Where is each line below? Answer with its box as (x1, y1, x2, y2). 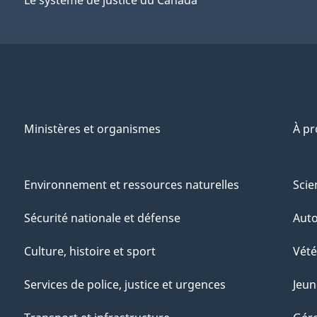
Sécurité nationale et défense (24, 209, 180, 226)
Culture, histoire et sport (24, 243, 156, 259)
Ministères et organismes (24, 120, 161, 137)
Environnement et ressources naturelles (24, 176, 239, 192)
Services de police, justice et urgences (24, 276, 226, 292)
